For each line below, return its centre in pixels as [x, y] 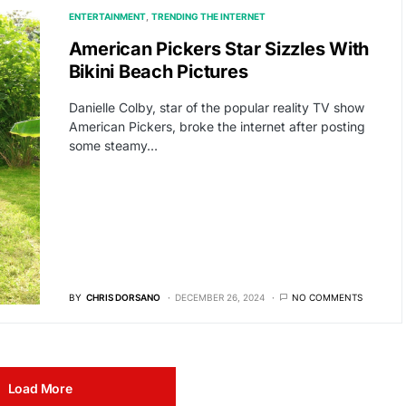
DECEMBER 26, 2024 [219, 297]
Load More [40, 388]
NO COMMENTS [327, 297]
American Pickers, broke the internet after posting [217, 127]
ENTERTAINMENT [107, 17]
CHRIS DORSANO [123, 297]
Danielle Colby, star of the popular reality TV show [216, 108]
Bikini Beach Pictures [158, 72]
